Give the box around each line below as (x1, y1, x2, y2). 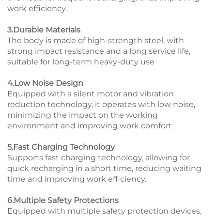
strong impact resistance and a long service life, (7, 46, 190, 56)
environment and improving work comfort (7, 121, 172, 130)
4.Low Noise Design (7, 78, 83, 88)
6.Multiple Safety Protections (7, 195, 119, 205)
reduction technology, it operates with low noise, (7, 99, 195, 109)
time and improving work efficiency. (7, 174, 146, 184)
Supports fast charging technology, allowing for (7, 153, 190, 162)
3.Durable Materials (7, 25, 80, 34)
